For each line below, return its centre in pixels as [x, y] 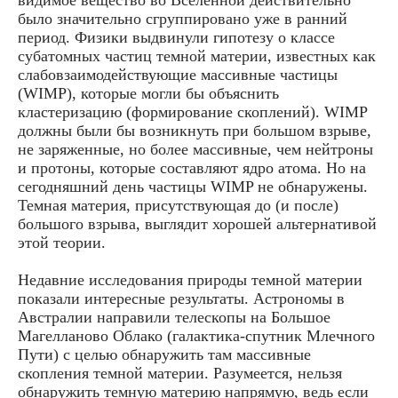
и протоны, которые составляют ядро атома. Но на [192, 167]
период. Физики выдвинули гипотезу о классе [176, 37]
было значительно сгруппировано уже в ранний [183, 18]
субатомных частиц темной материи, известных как [197, 56]
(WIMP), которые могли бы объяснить [148, 93]
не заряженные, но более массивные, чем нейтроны [195, 149]
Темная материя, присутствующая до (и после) [178, 205]
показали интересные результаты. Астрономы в [181, 298]
